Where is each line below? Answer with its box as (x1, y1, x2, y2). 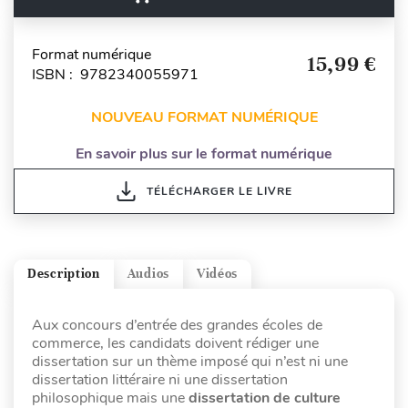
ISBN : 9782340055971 (32, 64, 199, 85)
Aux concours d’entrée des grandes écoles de (32, 314, 322, 335)
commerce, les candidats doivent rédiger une (32, 332, 319, 353)
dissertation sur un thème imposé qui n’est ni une (32, 351, 348, 372)
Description (27, 266, 100, 282)
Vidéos (196, 266, 239, 282)
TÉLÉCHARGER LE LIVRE (146, 183, 292, 199)
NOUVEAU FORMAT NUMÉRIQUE (90, 107, 318, 127)
